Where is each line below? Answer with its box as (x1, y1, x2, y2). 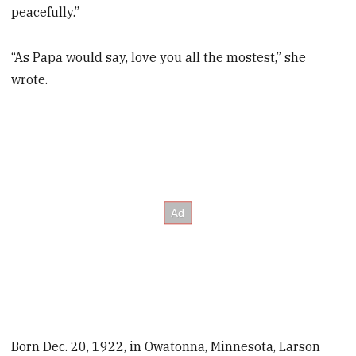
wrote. (11, 72, 48, 88)
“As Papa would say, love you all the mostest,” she (11, 49, 307, 66)
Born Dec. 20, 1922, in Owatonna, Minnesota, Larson (11, 338, 321, 354)
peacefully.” (11, 4, 80, 21)
